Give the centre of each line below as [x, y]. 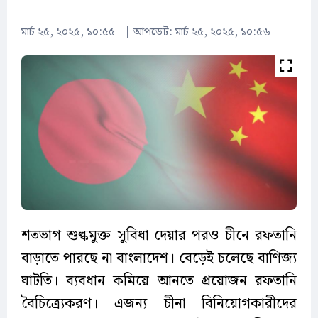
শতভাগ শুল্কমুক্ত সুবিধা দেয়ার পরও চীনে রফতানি [159, 236]
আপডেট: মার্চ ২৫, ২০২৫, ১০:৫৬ [202, 32]
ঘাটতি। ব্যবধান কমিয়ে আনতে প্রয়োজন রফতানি [159, 281]
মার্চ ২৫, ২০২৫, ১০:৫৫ [68, 32]
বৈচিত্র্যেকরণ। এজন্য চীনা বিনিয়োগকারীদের [159, 304]
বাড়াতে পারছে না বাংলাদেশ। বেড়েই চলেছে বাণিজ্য [159, 259]
